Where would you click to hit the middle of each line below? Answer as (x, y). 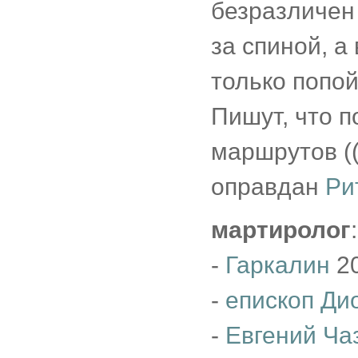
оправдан (268, 187)
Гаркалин (278, 265)
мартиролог (281, 230)
